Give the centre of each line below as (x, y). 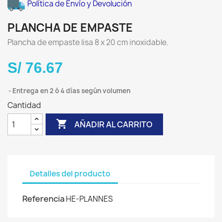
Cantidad (24, 105)
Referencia (43, 199)
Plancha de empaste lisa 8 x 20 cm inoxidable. (88, 42)
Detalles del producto (70, 173)
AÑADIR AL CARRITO (114, 124)
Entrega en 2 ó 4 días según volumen (71, 91)
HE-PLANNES (89, 199)
